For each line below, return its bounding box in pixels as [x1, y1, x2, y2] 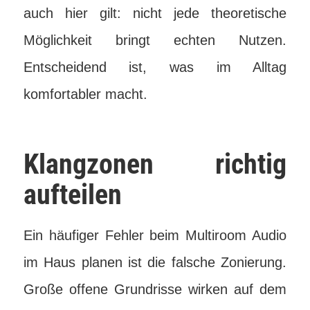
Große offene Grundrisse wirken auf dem [23, 282, 287, 297]
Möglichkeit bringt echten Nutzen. [23, 33, 287, 48]
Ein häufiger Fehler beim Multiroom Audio [23, 228, 287, 243]
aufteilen [23, 179, 122, 211]
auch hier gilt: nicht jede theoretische [23, 6, 287, 21]
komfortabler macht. [23, 86, 147, 102]
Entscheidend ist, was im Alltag [23, 60, 287, 75]
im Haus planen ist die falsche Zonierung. [23, 255, 287, 270]
